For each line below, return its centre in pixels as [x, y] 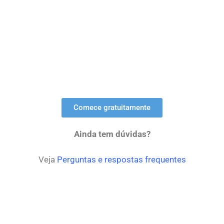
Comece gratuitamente [112, 108]
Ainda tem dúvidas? [112, 134]
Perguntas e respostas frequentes [121, 159]
